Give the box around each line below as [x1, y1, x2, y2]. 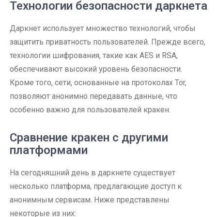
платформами [10, 143, 88, 157]
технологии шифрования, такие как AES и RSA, [10, 51, 178, 60]
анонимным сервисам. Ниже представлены [10, 195, 170, 204]
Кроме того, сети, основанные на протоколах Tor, [10, 78, 186, 87]
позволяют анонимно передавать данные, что [10, 92, 177, 101]
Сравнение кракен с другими [10, 131, 168, 144]
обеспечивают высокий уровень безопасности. [10, 64, 182, 74]
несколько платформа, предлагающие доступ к [10, 182, 182, 191]
